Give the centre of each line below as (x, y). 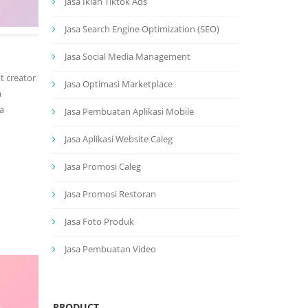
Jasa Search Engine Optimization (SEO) (142, 29)
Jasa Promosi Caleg (103, 166)
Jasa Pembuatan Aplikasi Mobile (129, 111)
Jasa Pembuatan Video (110, 249)
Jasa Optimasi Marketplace (119, 84)
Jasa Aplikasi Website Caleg (119, 139)
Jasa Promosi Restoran (110, 194)
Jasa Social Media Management (128, 56)
